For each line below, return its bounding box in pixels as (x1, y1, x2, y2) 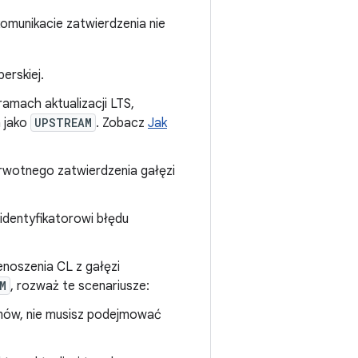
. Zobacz (96, 115, 148, 131)
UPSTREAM (34, 115, 92, 130)
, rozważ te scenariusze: (10, 278, 149, 294)
